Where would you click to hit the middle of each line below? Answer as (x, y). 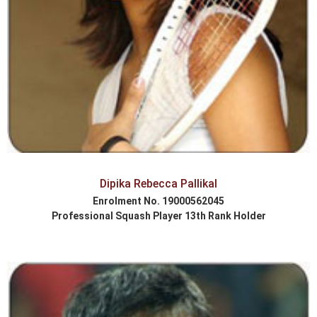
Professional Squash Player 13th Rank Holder (158, 216)
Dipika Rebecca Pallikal (158, 184)
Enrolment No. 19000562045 (158, 201)
